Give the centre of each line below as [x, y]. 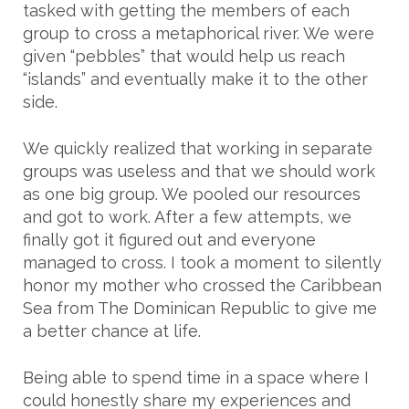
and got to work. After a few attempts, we [187, 217]
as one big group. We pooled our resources [192, 194]
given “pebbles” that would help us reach [184, 57]
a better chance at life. [112, 331]
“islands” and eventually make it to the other [195, 79]
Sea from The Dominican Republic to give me [200, 309]
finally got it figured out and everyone [169, 240]
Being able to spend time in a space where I [196, 378]
